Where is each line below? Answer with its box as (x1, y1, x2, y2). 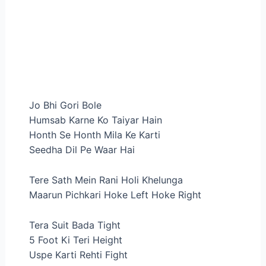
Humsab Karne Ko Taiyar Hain (28, 114, 162, 126)
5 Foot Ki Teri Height (28, 233, 122, 246)
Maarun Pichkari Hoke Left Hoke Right (28, 189, 201, 201)
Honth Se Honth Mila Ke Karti (28, 129, 160, 141)
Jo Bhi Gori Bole (28, 99, 102, 112)
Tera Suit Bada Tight (28, 218, 121, 231)
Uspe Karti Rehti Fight (28, 248, 128, 261)
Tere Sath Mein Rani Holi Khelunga (28, 174, 183, 186)
